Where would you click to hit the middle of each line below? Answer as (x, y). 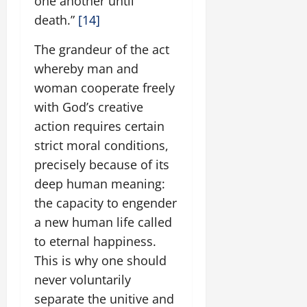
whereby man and (86, 69)
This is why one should (100, 260)
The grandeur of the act (102, 49)
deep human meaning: (100, 184)
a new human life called (103, 222)
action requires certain (99, 126)
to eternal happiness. (95, 241)
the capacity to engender (106, 203)
